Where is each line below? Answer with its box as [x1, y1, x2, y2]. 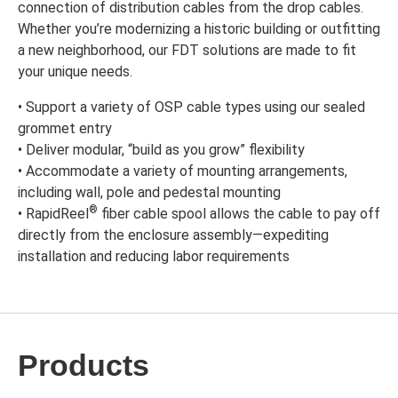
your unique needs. [18, 63, 132, 80]
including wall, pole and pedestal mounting [18, 184, 281, 201]
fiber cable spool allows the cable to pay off [98, 205, 380, 222]
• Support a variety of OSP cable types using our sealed [18, 99, 365, 115]
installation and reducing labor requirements [18, 248, 290, 265]
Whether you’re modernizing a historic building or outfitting [18, 20, 380, 37]
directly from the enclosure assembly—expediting [18, 227, 329, 243]
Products [18, 348, 149, 382]
